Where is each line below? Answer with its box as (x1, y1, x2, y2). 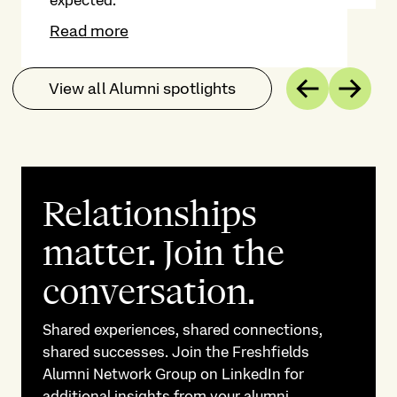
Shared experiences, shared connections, (43, 321, 323, 339)
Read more (50, 21, 128, 40)
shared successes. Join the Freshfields (43, 343, 309, 361)
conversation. (43, 271, 255, 313)
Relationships (43, 193, 257, 235)
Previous (319, 85, 382, 105)
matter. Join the (43, 232, 284, 274)
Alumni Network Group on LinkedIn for (43, 365, 304, 383)
